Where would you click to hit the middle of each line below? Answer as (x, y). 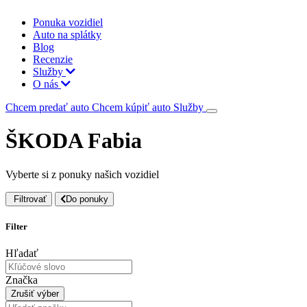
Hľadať (22, 254)
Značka (22, 280)
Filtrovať (30, 199)
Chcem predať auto (49, 107)
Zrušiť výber (35, 294)
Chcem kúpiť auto (133, 107)
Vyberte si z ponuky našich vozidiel (82, 174)
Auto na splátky (67, 35)
